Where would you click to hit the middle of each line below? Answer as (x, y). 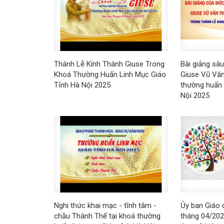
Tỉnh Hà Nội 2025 (82, 85)
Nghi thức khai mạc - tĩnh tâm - (105, 205)
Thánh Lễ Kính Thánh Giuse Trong (109, 64)
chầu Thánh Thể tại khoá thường (107, 216)
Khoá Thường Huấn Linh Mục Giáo (110, 75)
